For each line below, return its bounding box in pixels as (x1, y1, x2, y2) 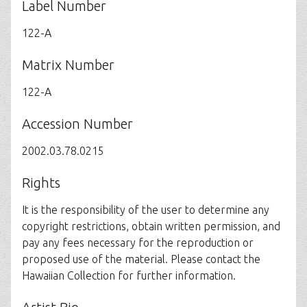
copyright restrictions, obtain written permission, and (22, 220, 280, 232)
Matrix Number (22, 57, 114, 73)
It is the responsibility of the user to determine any (22, 204, 269, 216)
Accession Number (22, 116, 133, 132)
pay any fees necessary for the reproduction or (22, 236, 254, 249)
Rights (22, 175, 60, 191)
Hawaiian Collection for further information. (22, 269, 236, 282)
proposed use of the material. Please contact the (22, 253, 260, 265)
